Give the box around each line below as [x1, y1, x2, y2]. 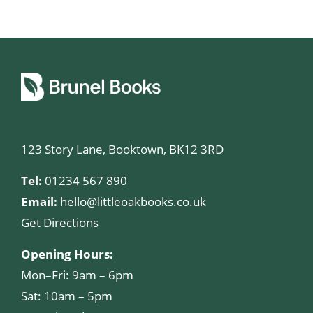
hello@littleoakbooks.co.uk [60, 193, 206, 210]
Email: [21, 193, 57, 210]
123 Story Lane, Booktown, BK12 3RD [21, 140, 224, 157]
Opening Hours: [21, 245, 113, 262]
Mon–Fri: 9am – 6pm [21, 266, 133, 283]
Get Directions [21, 214, 99, 231]
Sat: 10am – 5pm [21, 287, 112, 304]
